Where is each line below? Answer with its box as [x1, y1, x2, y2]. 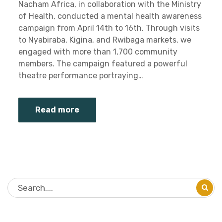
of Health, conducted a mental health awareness [18, 11, 202, 21]
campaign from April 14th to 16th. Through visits [18, 23, 200, 33]
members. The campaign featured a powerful [18, 59, 187, 69]
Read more [35, 105, 80, 115]
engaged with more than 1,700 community [18, 47, 177, 57]
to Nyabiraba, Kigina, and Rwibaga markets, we [18, 35, 191, 45]
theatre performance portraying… [18, 71, 143, 81]
